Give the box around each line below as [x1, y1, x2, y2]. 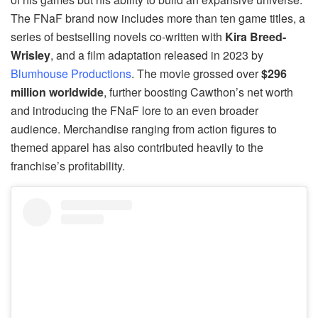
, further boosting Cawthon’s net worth [104, 84, 293, 101]
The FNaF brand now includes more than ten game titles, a [11, 10, 305, 27]
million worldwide [11, 84, 104, 101]
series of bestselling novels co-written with [11, 28, 225, 45]
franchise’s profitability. [11, 158, 125, 175]
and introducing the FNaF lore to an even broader [11, 102, 258, 119]
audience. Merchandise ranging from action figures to [11, 121, 277, 138]
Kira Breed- [225, 28, 286, 45]
